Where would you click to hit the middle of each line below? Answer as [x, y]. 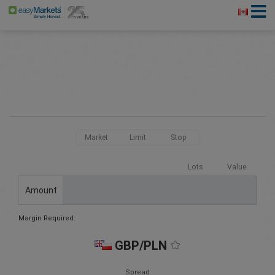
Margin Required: [47, 219]
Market [96, 137]
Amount [41, 190]
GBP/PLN [141, 246]
